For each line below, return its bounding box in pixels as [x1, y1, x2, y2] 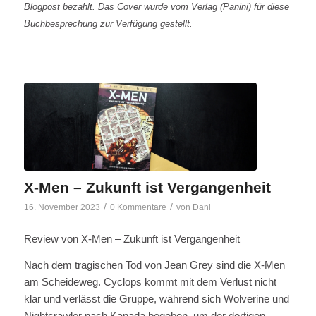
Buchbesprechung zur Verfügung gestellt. [23, 18, 193, 29]
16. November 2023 [23, 202, 100, 213]
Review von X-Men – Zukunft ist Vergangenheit [23, 233, 240, 245]
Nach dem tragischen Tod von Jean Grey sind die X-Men [23, 258, 285, 271]
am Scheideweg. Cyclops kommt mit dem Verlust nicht [23, 275, 276, 288]
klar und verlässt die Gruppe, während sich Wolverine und [23, 292, 289, 305]
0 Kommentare [109, 202, 166, 213]
